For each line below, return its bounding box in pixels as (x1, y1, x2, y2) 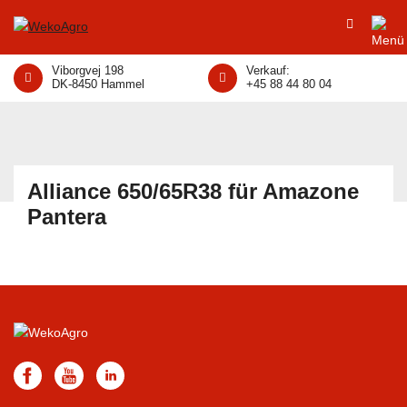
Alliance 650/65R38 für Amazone (27, 179, 359, 203)
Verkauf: (246, 64, 290, 77)
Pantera (27, 204, 106, 229)
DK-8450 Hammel (52, 77, 144, 91)
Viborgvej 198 (52, 64, 124, 77)
